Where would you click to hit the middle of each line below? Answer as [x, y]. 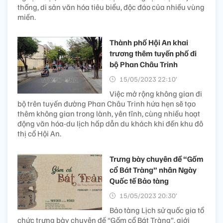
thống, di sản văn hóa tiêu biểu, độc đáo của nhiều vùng [111, 7]
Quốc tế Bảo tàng [139, 181]
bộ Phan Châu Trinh [144, 64]
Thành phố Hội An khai [149, 43]
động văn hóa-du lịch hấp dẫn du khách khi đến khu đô [110, 124]
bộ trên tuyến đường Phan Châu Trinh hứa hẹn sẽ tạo [107, 104]
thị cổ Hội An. [39, 134]
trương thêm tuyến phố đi [153, 54]
